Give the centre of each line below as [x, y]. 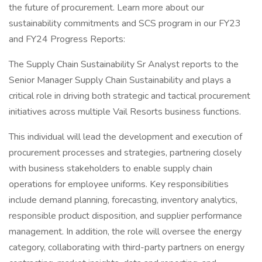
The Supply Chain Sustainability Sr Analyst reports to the [124, 64]
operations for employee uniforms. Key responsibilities [119, 184]
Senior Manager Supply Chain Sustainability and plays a [120, 80]
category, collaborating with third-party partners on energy [127, 247]
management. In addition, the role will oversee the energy [125, 232]
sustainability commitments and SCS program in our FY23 [125, 23]
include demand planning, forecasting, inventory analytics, [123, 200]
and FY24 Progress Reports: [67, 39]
